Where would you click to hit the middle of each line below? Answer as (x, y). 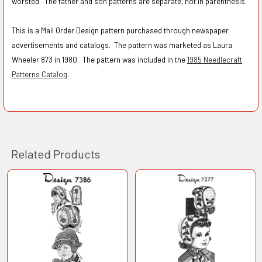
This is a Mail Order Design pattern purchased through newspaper (120, 31)
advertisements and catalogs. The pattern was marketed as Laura (122, 45)
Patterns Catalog (39, 75)
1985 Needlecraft (214, 60)
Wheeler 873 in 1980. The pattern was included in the (99, 60)
